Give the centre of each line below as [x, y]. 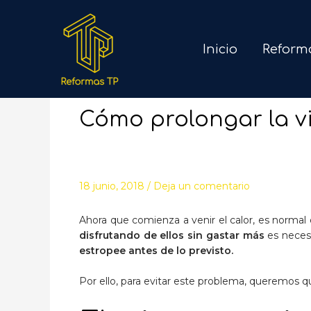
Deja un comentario [202, 186]
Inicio [220, 49]
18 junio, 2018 [113, 186]
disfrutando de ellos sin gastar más [172, 235]
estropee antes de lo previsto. [156, 251]
